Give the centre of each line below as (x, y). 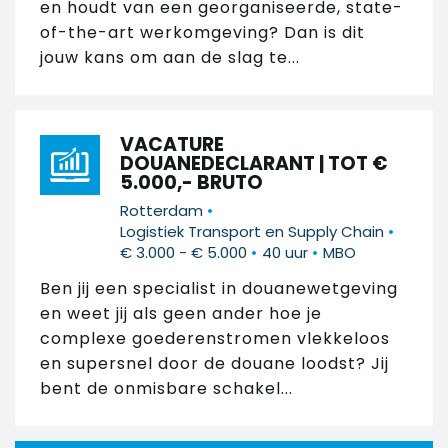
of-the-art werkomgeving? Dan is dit (202, 32)
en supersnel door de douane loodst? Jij (214, 363)
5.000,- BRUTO (191, 182)
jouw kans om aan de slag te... (170, 57)
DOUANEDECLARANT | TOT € (254, 163)
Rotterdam (161, 210)
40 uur (285, 252)
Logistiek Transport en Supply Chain (252, 231)
